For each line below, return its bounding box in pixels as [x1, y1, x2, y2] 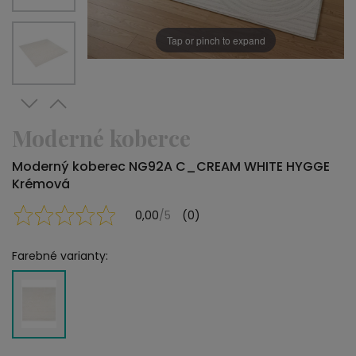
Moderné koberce [12, 123, 191, 153]
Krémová [12, 175, 70, 193]
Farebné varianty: [12, 248, 108, 264]
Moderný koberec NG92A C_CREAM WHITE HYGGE [12, 157, 330, 176]
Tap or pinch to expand [166, 33, 265, 47]
